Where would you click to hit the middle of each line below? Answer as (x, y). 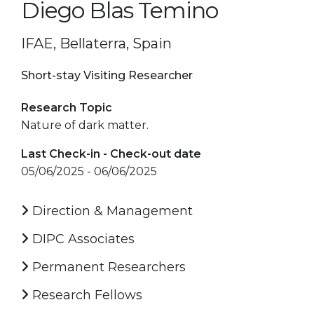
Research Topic (67, 107)
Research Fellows (86, 295)
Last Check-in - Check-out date (111, 153)
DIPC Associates (82, 239)
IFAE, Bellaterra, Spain (96, 43)
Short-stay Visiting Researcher (107, 75)
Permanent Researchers (107, 267)
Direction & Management (111, 211)
